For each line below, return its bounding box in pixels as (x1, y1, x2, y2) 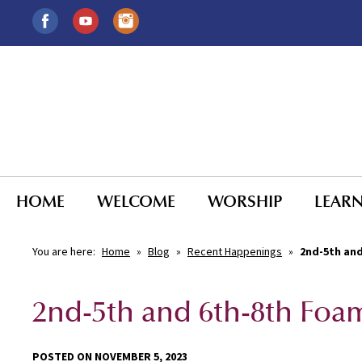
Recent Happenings (187, 243, 282, 259)
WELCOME (97, 191, 175, 211)
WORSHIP (208, 191, 282, 211)
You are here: (32, 243, 98, 259)
